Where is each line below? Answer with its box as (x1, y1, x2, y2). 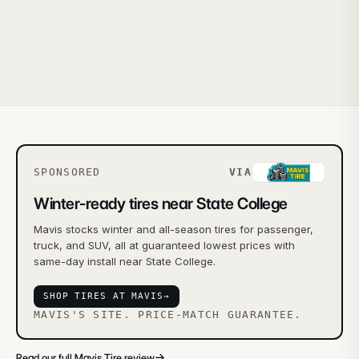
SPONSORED (34, 166, 101, 178)
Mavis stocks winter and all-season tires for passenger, (34, 223, 313, 236)
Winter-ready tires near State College (34, 194, 288, 213)
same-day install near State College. (34, 255, 216, 268)
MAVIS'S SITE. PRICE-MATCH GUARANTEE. (34, 309, 302, 321)
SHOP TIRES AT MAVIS (43, 291, 163, 301)
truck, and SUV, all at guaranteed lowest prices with (34, 239, 295, 252)
